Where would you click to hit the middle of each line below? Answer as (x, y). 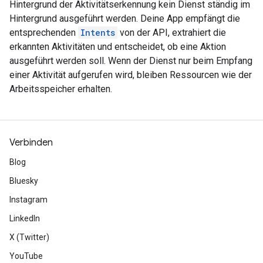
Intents (98, 33)
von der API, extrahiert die (172, 33)
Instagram (28, 200)
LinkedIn (25, 218)
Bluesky (24, 181)
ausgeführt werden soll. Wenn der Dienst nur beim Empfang (131, 61)
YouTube (26, 256)
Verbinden (31, 143)
